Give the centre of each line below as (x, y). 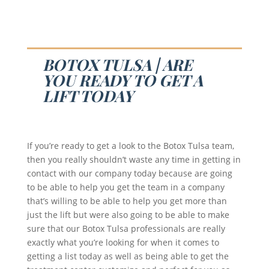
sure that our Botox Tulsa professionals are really (126, 229)
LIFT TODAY (88, 96)
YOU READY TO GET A (122, 80)
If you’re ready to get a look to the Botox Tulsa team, (130, 146)
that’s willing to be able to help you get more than (127, 201)
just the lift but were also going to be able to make (128, 215)
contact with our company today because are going (129, 174)
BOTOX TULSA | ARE (117, 65)
